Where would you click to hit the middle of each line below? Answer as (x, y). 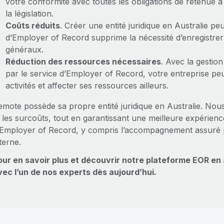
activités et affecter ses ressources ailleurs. (87, 85)
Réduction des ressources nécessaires (83, 61)
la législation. (29, 13)
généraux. (24, 49)
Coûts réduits (32, 25)
